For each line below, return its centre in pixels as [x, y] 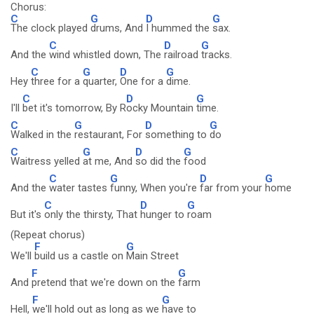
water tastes [80, 188]
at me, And [109, 161]
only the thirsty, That [92, 214]
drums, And [118, 28]
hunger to [164, 214]
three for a [57, 81]
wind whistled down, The [107, 55]
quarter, [101, 81]
